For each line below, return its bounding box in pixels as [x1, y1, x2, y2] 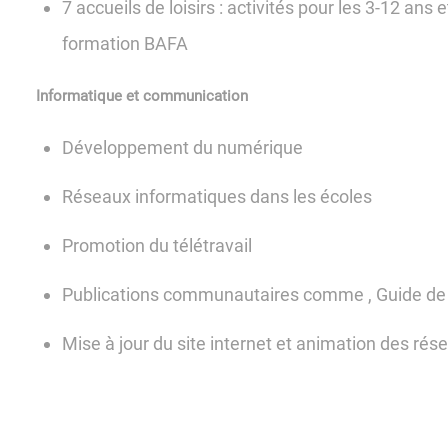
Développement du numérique [62, 137, 304, 159]
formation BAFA [62, 33, 189, 55]
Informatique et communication [36, 87, 248, 106]
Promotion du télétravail [62, 235, 253, 257]
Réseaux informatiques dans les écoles [62, 186, 373, 208]
